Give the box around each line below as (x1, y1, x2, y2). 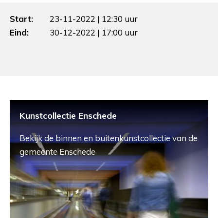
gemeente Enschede (19, 146, 95, 157)
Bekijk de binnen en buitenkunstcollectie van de (19, 132, 198, 143)
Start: (10, 13, 33, 24)
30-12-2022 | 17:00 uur (50, 27, 138, 37)
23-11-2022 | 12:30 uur (50, 13, 138, 24)
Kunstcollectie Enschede (19, 109, 117, 121)
